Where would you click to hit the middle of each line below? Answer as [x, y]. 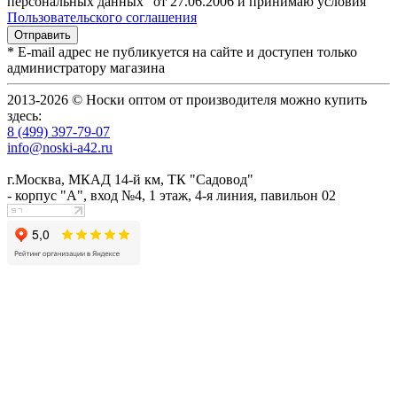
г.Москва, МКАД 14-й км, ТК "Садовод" [130, 180]
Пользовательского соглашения [102, 18]
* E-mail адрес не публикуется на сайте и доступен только [182, 52]
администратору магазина [86, 68]
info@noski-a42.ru [60, 148]
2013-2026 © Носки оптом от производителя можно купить [187, 100]
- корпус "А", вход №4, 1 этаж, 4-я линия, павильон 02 [171, 196]
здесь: [24, 116]
